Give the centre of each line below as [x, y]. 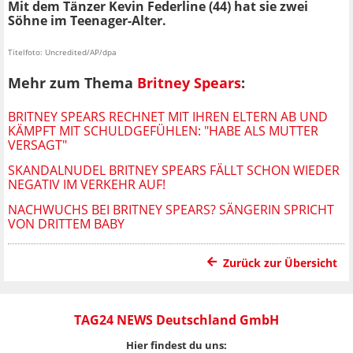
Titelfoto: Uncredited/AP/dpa [62, 52]
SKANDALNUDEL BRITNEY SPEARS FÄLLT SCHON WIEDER [174, 170]
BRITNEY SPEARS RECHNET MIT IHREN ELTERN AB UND [168, 116]
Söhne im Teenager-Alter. [87, 21]
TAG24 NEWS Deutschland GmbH [176, 320]
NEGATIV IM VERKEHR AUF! [87, 184]
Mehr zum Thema [72, 83]
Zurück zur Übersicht [280, 262]
